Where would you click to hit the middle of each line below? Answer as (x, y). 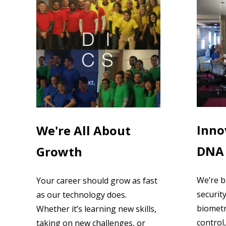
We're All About (83, 130)
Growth (59, 151)
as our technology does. (81, 195)
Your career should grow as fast (97, 181)
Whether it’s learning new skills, (96, 209)
